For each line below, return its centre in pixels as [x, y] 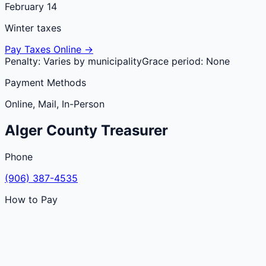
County [72, 130]
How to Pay [31, 199]
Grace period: [174, 61]
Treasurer [133, 130]
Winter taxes [33, 28]
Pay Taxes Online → [49, 49]
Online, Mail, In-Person [55, 104]
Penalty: [24, 61]
